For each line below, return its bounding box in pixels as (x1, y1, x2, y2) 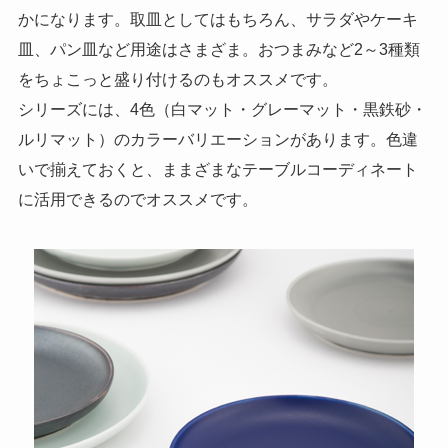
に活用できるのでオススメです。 (17, 190, 258, 209)
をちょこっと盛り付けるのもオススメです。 (17, 70, 338, 89)
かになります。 (17, 10, 130, 29)
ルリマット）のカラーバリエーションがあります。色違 (17, 130, 418, 149)
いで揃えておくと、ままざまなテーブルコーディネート (17, 160, 418, 179)
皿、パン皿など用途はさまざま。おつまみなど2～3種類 (17, 40, 420, 59)
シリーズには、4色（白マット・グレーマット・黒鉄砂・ (17, 100, 427, 119)
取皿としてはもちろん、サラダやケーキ (129, 10, 418, 29)
